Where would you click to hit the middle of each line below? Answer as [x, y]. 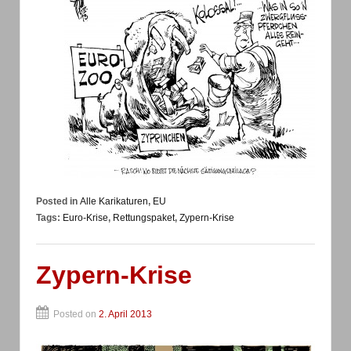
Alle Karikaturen [114, 201]
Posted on [76, 315]
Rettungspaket [144, 217]
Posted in [58, 201]
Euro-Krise [85, 217]
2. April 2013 [125, 315]
